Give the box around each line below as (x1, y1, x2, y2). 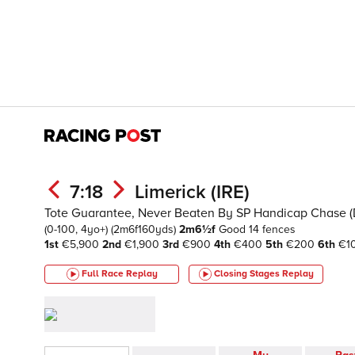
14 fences (249, 223, 296, 236)
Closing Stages (213, 268, 282, 280)
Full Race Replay (81, 268, 158, 280)
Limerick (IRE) (135, 181, 250, 204)
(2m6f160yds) (111, 223, 179, 236)
